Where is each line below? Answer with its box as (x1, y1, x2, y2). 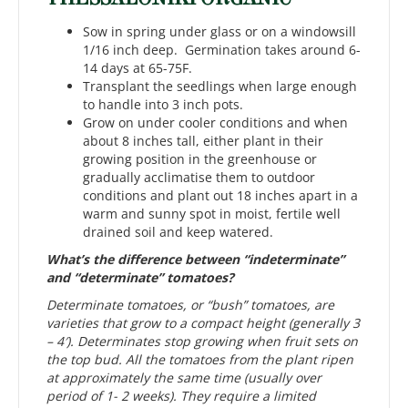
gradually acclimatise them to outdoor (83, 168, 315, 187)
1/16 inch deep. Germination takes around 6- (83, 41, 361, 59)
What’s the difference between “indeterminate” (46, 250, 344, 269)
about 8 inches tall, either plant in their (83, 132, 323, 150)
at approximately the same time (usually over (46, 369, 321, 387)
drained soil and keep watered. (83, 223, 273, 241)
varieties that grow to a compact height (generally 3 (46, 314, 360, 332)
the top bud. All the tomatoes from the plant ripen (46, 351, 353, 369)
